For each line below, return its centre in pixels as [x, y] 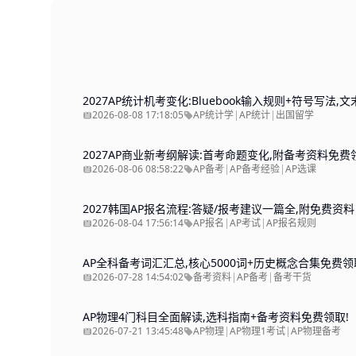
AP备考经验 [255, 169]
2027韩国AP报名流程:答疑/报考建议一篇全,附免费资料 [219, 209]
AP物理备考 [316, 331]
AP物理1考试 [257, 331]
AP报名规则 [291, 223]
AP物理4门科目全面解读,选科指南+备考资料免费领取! [216, 317]
